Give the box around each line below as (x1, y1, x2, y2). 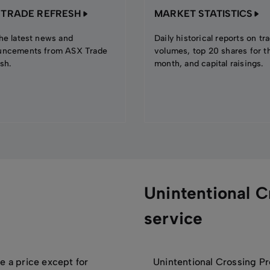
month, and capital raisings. (154, 58, 263, 69)
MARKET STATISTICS (154, 8, 253, 19)
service (144, 208, 203, 228)
